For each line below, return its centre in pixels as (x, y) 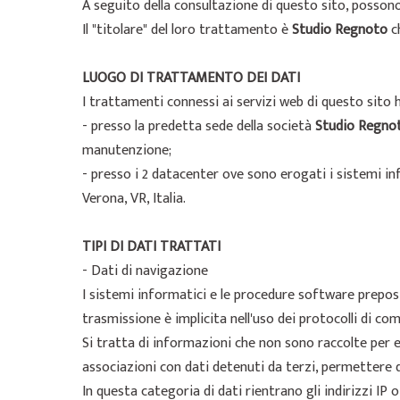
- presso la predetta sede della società (199, 126)
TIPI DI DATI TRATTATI (151, 247)
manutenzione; (127, 150)
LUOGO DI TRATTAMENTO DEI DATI (191, 78)
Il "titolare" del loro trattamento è (187, 30)
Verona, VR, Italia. (134, 199)
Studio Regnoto (340, 30)
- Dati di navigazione (145, 271)
